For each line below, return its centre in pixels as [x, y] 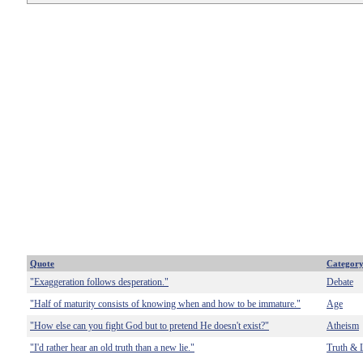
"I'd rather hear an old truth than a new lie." [112, 348]
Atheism [343, 326]
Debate [340, 282]
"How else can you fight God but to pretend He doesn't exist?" [149, 326]
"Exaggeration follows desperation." [99, 282]
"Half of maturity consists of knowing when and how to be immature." [165, 304]
